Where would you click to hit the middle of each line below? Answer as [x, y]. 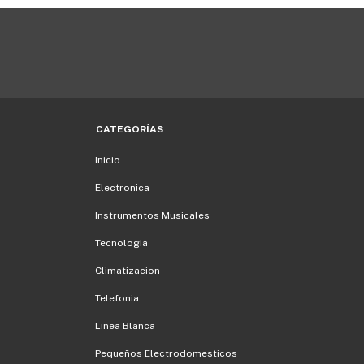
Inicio [108, 160]
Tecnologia [121, 243]
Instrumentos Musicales [152, 215]
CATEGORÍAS [130, 129]
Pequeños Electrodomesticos [166, 353]
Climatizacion [128, 271]
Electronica [122, 188]
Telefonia [117, 298]
